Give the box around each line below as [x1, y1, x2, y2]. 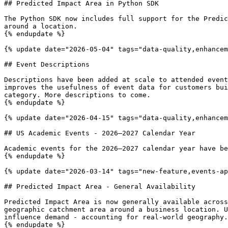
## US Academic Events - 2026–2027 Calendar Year [4, 129, 195, 137]
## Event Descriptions [4, 61, 90, 68]
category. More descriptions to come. [4, 91, 151, 99]
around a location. [4, 22, 77, 30]
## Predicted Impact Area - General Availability [4, 183, 195, 190]
